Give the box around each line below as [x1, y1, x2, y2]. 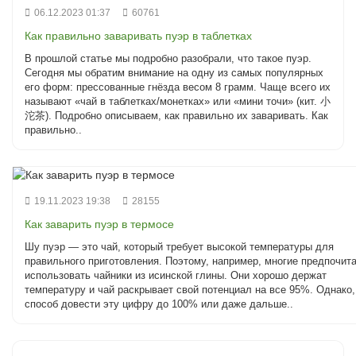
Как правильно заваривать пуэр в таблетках [25, 29, 252, 43]
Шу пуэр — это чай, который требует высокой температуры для [25, 241, 334, 253]
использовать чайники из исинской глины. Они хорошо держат [25, 269, 327, 282]
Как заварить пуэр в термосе [25, 218, 174, 231]
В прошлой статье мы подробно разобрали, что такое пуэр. [25, 52, 311, 65]
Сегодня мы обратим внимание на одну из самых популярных [25, 67, 323, 79]
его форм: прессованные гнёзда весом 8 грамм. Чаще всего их [25, 81, 331, 94]
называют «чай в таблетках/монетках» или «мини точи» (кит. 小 [25, 95, 331, 108]
